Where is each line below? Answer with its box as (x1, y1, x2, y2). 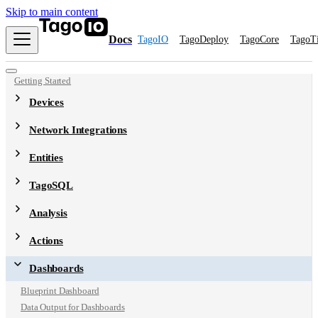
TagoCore (240, 34, 279, 45)
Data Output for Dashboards (21, 302, 125, 312)
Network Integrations (29, 124, 127, 136)
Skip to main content (6, 6, 98, 18)
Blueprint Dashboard (21, 285, 99, 296)
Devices (29, 97, 64, 108)
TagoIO (138, 34, 168, 45)
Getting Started (14, 75, 72, 86)
